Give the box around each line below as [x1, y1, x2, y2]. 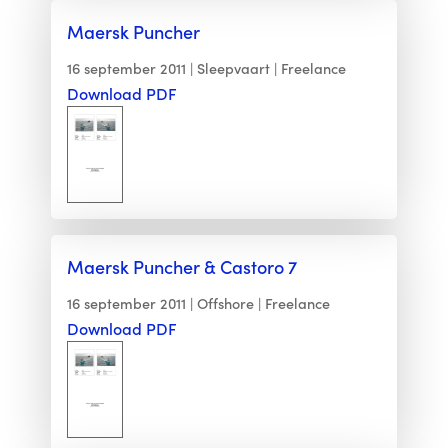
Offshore [196, 293, 254, 314]
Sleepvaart [196, 58, 270, 79]
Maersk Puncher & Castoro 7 [66, 254, 297, 280]
